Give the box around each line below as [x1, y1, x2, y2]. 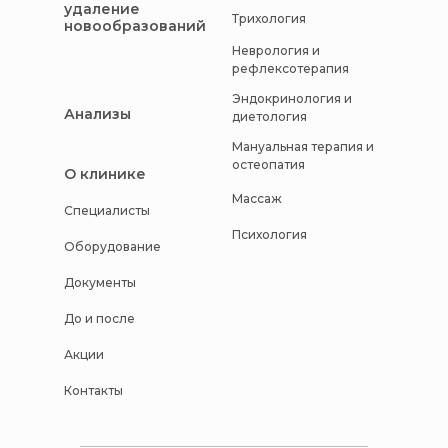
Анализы [64, 104, 131, 123]
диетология [232, 109, 307, 125]
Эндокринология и [232, 91, 352, 107]
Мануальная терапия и [232, 139, 374, 155]
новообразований [64, 16, 206, 35]
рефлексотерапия [232, 61, 349, 77]
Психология [232, 226, 307, 242]
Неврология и [232, 43, 320, 59]
